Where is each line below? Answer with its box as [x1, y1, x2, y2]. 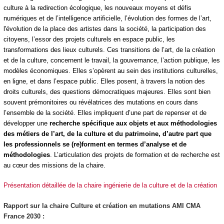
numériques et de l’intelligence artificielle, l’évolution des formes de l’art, [3, 14, 211, 22]
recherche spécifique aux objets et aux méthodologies [49, 119, 217, 127]
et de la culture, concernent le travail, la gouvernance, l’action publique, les [3, 56, 220, 64]
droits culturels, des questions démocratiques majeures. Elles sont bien [3, 87, 210, 95]
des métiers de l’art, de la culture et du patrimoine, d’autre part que [3, 129, 211, 137]
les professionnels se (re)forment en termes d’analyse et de [3, 140, 186, 148]
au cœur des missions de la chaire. [3, 161, 105, 169]
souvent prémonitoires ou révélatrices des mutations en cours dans [3, 98, 198, 106]
